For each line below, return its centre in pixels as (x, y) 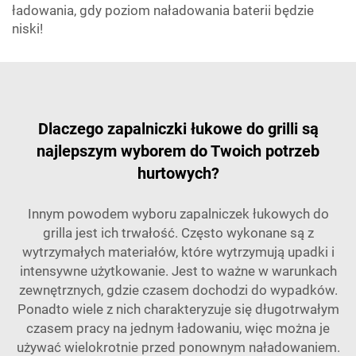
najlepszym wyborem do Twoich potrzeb (178, 151)
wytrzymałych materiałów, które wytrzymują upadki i (178, 252)
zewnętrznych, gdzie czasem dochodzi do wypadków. (178, 290)
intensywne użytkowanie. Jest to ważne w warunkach (178, 271)
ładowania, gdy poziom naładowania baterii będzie (163, 10)
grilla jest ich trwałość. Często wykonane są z (178, 233)
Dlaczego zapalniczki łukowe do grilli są (178, 129)
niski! (27, 29)
